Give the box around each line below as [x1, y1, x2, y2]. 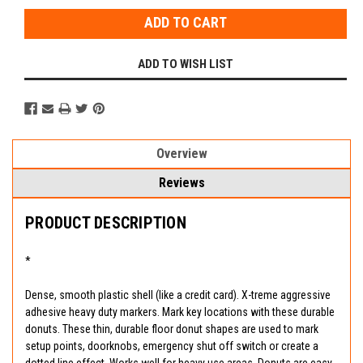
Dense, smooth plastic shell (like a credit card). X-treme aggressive [25, 288, 331, 302]
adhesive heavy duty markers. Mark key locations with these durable [25, 305, 335, 319]
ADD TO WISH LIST [138, 57, 233, 72]
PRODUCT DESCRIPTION [25, 213, 186, 233]
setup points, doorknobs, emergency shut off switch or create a [25, 340, 318, 353]
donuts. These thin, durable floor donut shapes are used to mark [25, 322, 318, 336]
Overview [156, 146, 207, 162]
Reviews [158, 175, 205, 191]
